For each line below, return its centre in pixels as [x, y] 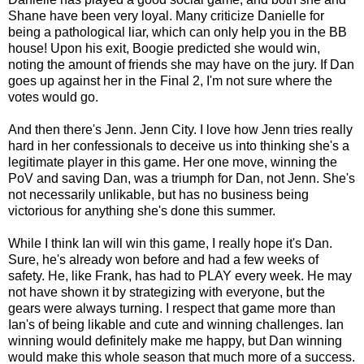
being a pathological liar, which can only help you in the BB [178, 32]
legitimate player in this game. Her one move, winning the [173, 162]
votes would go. [53, 97]
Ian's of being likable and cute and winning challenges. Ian [176, 324]
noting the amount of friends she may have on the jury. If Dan [181, 64]
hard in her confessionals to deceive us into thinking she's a [179, 145]
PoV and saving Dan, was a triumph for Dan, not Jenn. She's [182, 178]
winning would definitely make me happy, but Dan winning [175, 340]
